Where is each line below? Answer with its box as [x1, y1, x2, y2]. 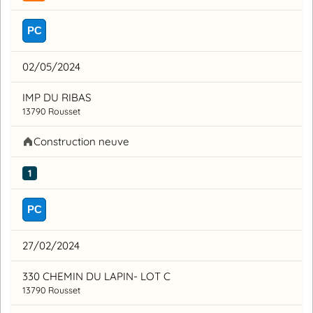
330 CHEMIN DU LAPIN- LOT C [22, 269, 170, 283]
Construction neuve [34, 134, 129, 148]
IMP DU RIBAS [22, 90, 92, 104]
